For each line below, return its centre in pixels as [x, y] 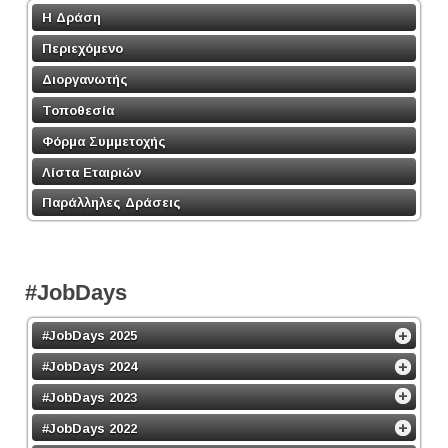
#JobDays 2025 [89, 335]
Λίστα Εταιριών [91, 172]
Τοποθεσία [78, 110]
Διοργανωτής [85, 79]
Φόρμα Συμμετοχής [104, 141]
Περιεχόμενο [82, 48]
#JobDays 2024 [89, 366]
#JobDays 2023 [89, 397]
